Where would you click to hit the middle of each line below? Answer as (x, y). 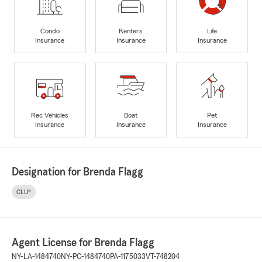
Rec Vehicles (50, 115)
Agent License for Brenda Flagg (83, 243)
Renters (131, 31)
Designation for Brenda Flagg (77, 172)
